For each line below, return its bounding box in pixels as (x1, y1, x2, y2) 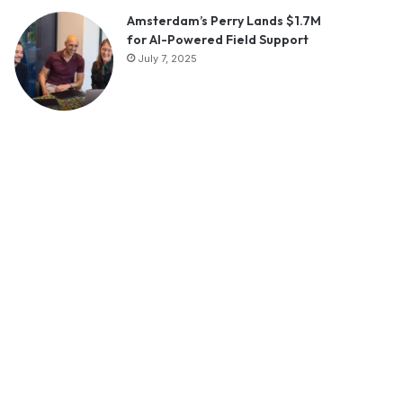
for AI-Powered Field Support (127, 31, 309, 48)
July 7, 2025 (138, 51, 197, 65)
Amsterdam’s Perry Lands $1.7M (127, 12, 321, 29)
